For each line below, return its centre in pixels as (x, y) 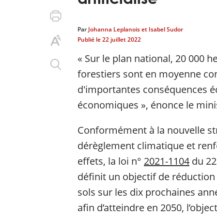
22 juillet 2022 (122, 39)
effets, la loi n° (111, 161)
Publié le (90, 39)
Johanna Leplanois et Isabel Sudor (136, 29)
